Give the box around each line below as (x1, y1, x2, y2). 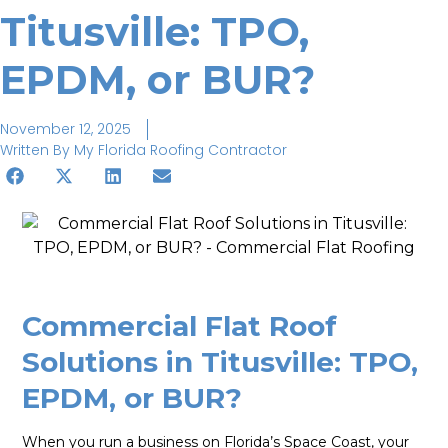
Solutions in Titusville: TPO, (22, 344, 419, 379)
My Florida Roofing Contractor (70, 140, 287, 161)
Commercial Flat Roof (22, 308, 338, 343)
